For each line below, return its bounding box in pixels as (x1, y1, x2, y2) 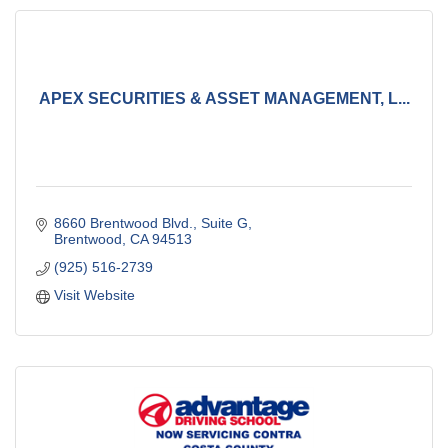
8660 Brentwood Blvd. (53, 215, 193, 232)
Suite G (200, 215, 248, 232)
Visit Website (53, 287, 135, 304)
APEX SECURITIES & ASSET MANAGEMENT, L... (38, 89, 410, 107)
